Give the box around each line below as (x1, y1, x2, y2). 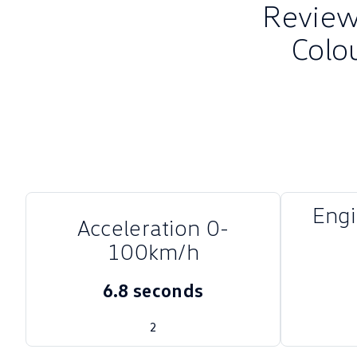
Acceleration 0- (76, 214, 229, 241)
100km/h (106, 237, 200, 265)
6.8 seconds (102, 278, 204, 301)
